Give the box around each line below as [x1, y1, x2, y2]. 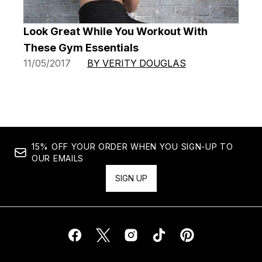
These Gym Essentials [23, 42, 139, 54]
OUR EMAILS [32, 153, 84, 164]
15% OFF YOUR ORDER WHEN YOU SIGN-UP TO [32, 142, 233, 152]
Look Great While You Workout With [23, 25, 208, 38]
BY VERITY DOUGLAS [87, 57, 186, 70]
